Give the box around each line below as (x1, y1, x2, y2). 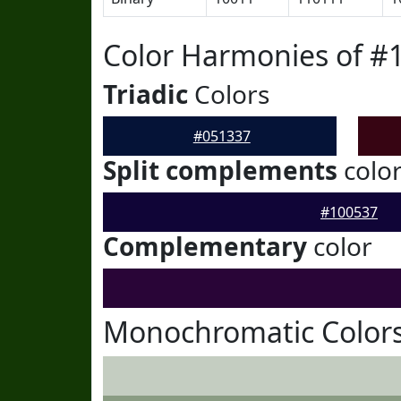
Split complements (103, 153, 337, 187)
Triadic (103, 77, 188, 111)
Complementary (103, 229, 307, 263)
